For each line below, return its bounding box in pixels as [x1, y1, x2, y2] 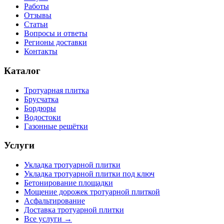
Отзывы [24, 11, 51, 20]
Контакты [24, 47, 57, 56]
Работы [24, 2, 49, 11]
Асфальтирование [24, 196, 85, 205]
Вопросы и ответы [24, 29, 87, 38]
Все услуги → [24, 214, 72, 223]
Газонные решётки [24, 121, 88, 130]
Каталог [4, 65, 40, 76]
